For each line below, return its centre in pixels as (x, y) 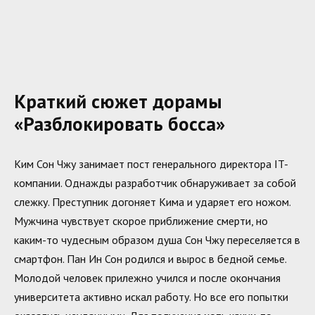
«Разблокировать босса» (120, 124)
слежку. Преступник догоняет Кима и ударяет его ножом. (152, 201)
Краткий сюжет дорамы (118, 102)
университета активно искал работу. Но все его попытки (151, 296)
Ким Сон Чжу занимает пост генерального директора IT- (151, 163)
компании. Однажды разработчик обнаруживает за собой (155, 182)
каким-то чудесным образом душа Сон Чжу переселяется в (157, 239)
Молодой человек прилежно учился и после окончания (147, 277)
